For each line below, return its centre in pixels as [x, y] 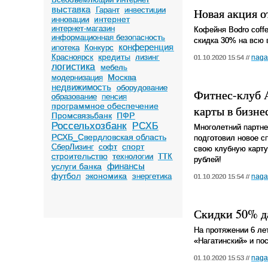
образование [74, 97]
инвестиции [145, 10]
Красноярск [72, 57]
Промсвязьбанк [81, 115]
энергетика [152, 176]
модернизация [77, 77]
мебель [114, 67]
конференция [146, 47]
